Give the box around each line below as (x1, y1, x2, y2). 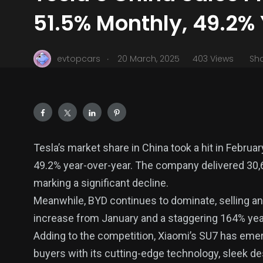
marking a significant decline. (33, 177, 168, 189)
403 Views (193, 52, 234, 65)
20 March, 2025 (117, 52, 180, 65)
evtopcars (57, 52, 100, 65)
